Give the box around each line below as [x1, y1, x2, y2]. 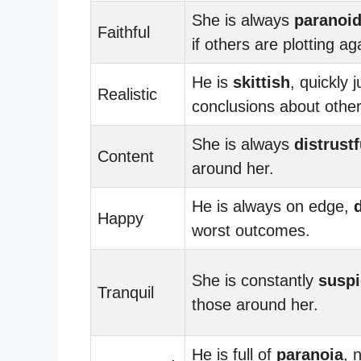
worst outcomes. [192, 221, 310, 239]
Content [98, 147, 154, 165]
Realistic [98, 85, 157, 103]
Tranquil [98, 283, 154, 301]
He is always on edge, [192, 197, 354, 215]
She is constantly [192, 271, 318, 289]
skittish [233, 73, 290, 91]
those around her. [192, 295, 318, 313]
